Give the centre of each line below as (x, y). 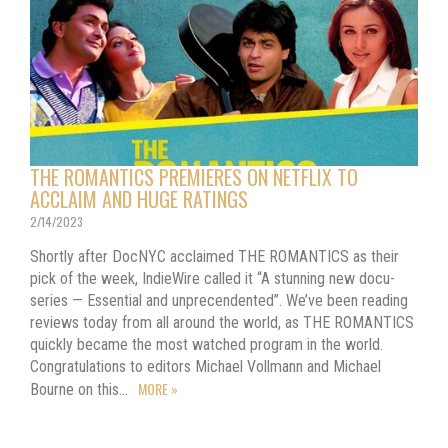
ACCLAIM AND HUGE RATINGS (139, 198)
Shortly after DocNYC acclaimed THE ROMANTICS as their (214, 256)
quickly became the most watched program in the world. (206, 344)
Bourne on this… (81, 389)
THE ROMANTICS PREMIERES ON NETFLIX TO (194, 176)
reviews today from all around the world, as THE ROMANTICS (222, 322)
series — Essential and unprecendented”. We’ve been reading (219, 300)
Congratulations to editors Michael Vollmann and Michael (205, 366)
